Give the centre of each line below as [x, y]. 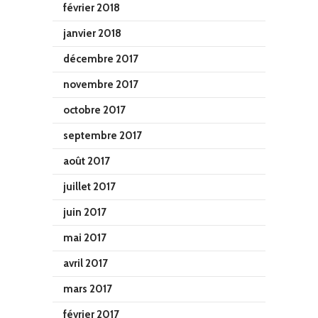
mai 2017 [85, 237]
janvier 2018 [92, 33]
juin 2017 [85, 212]
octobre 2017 [94, 110]
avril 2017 [86, 263]
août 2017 [87, 161]
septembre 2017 [103, 135]
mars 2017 [88, 289]
